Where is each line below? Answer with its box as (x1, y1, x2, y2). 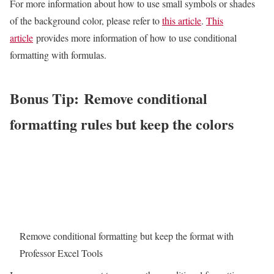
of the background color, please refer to (10, 13, 162, 27)
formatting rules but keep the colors (10, 113, 234, 135)
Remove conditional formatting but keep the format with (20, 229, 234, 242)
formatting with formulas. (10, 48, 109, 61)
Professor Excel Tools (20, 246, 103, 259)
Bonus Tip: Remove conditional (10, 87, 207, 109)
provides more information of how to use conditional (33, 31, 237, 44)
